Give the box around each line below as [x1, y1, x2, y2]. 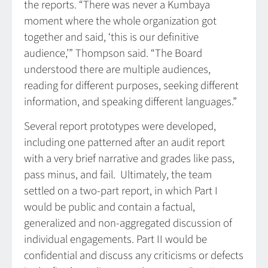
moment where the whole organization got [24, 13, 217, 29]
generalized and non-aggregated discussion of [24, 215, 232, 232]
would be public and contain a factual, [24, 199, 195, 215]
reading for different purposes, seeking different [24, 77, 239, 94]
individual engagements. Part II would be [24, 232, 207, 248]
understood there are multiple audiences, [24, 61, 211, 78]
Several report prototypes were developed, [24, 118, 216, 135]
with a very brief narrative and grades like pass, [24, 151, 234, 167]
